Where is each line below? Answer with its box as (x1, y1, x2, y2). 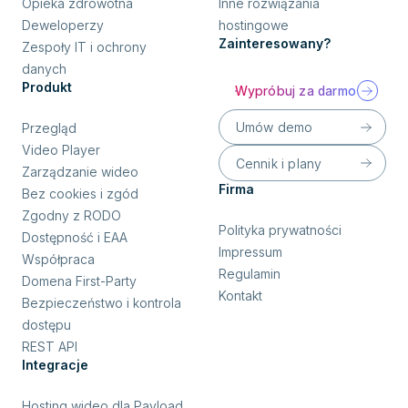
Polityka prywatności (219, 222, 342, 239)
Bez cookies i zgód (22, 185, 138, 201)
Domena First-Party (22, 272, 137, 289)
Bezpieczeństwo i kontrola (22, 294, 181, 311)
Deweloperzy (22, 16, 104, 33)
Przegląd (22, 119, 76, 136)
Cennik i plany (235, 155, 322, 171)
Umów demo (235, 119, 313, 136)
